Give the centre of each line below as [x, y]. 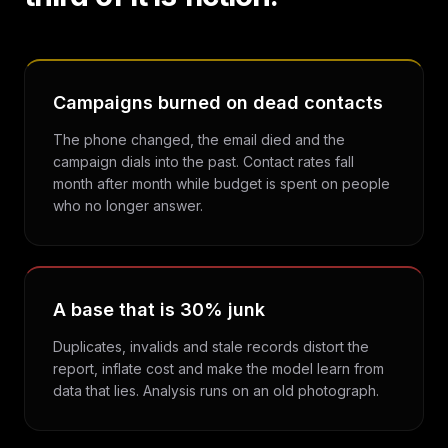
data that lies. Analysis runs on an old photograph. [216, 390]
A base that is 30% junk [159, 309]
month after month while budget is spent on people [221, 183]
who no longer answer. [128, 205]
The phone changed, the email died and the [199, 139]
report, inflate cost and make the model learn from [218, 368]
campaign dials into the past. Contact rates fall [203, 161]
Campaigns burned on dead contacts [218, 102]
